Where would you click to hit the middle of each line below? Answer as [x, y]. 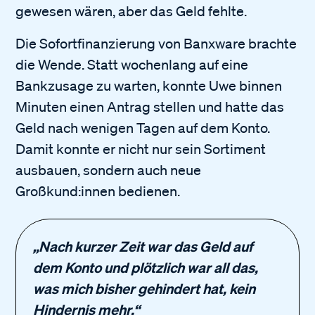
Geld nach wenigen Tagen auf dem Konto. [143, 128]
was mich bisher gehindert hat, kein [144, 288]
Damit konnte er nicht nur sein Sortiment [141, 149]
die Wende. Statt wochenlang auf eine [132, 64]
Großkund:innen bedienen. [98, 191]
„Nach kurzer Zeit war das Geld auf [143, 246]
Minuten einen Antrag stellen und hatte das [150, 107]
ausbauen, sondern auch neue [109, 170]
